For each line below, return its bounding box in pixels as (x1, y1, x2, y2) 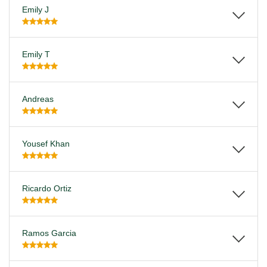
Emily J (22, 5, 49, 14)
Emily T (22, 49, 50, 59)
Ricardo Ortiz (22, 184, 72, 193)
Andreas (22, 94, 54, 104)
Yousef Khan (22, 139, 70, 148)
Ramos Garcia (22, 228, 76, 238)
